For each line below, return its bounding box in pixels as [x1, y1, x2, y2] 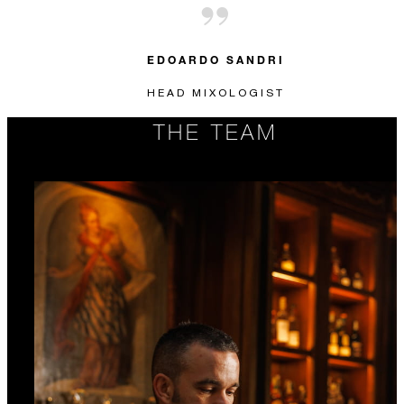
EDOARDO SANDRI [146, 51, 285, 67]
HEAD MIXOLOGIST [146, 85, 285, 99]
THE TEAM [153, 117, 278, 144]
